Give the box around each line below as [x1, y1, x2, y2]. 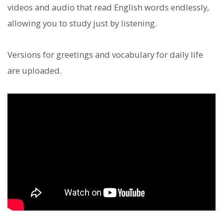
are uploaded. [7, 64, 62, 76]
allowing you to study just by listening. [7, 17, 157, 29]
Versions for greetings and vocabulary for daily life [7, 48, 203, 60]
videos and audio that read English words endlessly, [7, 1, 209, 13]
